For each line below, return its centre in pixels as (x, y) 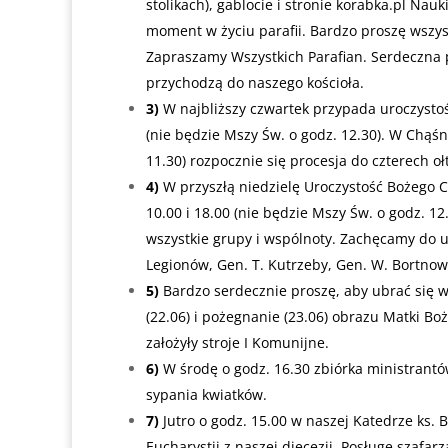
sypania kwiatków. (206, 394)
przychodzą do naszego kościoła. (255, 82)
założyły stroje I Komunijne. (237, 342)
